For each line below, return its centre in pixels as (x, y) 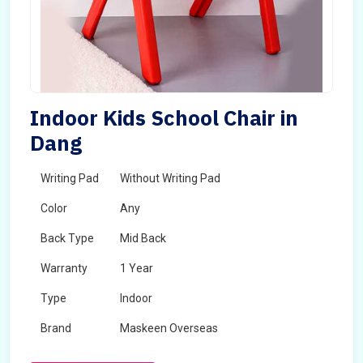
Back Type (67, 238)
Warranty (64, 268)
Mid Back (143, 238)
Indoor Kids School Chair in (164, 117)
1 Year (137, 268)
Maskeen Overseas (169, 328)
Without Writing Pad (170, 178)
